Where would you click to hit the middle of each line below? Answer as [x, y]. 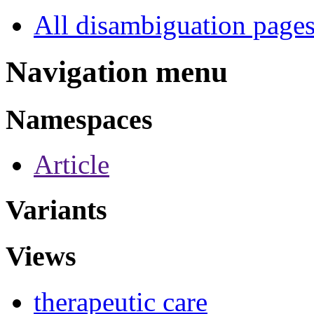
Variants [56, 210]
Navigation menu [117, 71]
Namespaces [79, 119]
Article [71, 165]
